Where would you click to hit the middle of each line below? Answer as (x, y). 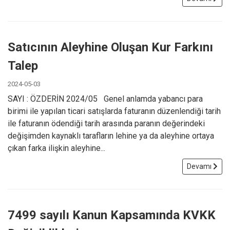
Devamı (200, 166)
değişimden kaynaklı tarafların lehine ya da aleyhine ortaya (111, 136)
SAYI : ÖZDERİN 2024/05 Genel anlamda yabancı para (105, 99)
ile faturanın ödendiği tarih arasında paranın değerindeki (106, 123)
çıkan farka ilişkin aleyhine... (56, 148)
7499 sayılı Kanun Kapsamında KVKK (112, 215)
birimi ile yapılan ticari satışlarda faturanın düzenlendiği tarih (114, 111)
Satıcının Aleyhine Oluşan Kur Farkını (110, 47)
